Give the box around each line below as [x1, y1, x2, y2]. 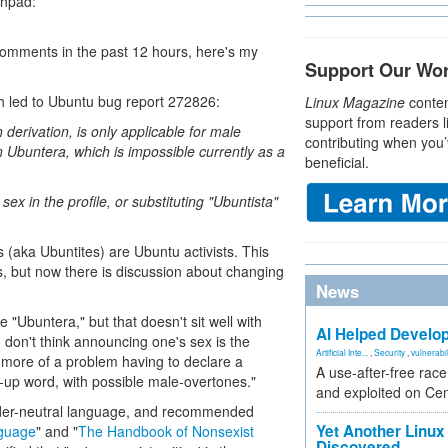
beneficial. [305, 152, 369, 172]
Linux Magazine [305, 92, 405, 112]
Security [374, 346, 405, 358]
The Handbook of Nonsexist [78, 421, 254, 441]
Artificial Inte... [316, 346, 368, 358]
